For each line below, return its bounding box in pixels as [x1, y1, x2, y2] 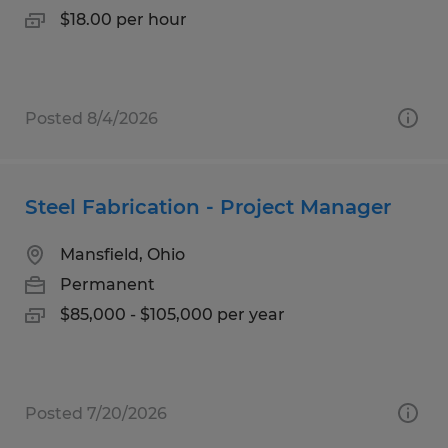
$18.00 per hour [60, 9, 187, 29]
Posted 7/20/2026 [25, 403, 167, 423]
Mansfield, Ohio [60, 244, 185, 264]
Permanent [60, 274, 155, 294]
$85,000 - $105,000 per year [60, 304, 285, 324]
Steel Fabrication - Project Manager [25, 194, 391, 219]
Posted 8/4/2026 [25, 108, 158, 128]
